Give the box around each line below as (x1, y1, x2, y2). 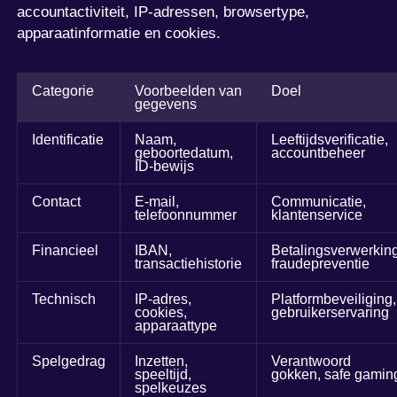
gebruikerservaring (271, 304, 390, 320)
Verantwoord (271, 353, 352, 369)
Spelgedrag (32, 353, 106, 369)
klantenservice (271, 206, 363, 222)
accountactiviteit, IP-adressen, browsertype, (17, 3, 310, 20)
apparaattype (135, 317, 218, 333)
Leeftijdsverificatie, (271, 131, 389, 147)
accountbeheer (271, 144, 366, 160)
